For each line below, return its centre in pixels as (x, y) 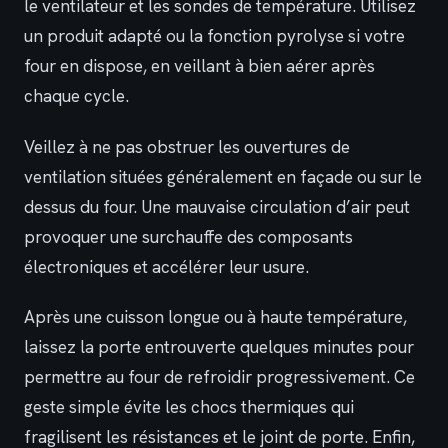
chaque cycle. (76, 96)
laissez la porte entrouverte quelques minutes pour (219, 347)
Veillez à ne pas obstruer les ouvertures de (187, 146)
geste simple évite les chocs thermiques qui (189, 407)
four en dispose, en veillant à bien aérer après (199, 66)
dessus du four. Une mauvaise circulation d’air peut (217, 206)
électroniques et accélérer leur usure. (166, 266)
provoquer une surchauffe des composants (188, 236)
